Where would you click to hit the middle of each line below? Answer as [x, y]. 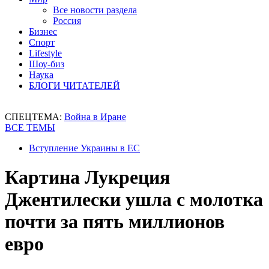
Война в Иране [95, 117]
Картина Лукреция [87, 177]
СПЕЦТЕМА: [35, 117]
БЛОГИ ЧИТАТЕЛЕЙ [74, 86]
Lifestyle [45, 53]
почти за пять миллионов [115, 222]
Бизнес [43, 32]
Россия [67, 21]
